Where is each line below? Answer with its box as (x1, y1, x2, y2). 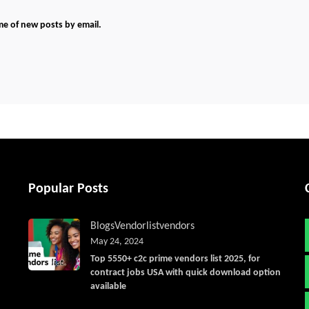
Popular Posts (28, 182, 108, 196)
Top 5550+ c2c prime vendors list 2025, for (90, 255, 260, 263)
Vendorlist (114, 221, 159, 232)
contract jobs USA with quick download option (90, 268, 281, 277)
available (90, 282, 126, 291)
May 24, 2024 (90, 236, 143, 247)
